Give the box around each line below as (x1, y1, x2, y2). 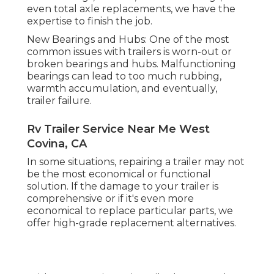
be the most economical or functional (27, 168, 211, 180)
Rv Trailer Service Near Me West (27, 122, 210, 136)
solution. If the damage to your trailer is (27, 180, 218, 193)
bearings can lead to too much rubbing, (27, 70, 221, 83)
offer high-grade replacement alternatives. (27, 217, 236, 229)
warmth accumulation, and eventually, (27, 83, 217, 95)
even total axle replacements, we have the (27, 3, 235, 15)
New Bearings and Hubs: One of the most (27, 34, 229, 46)
